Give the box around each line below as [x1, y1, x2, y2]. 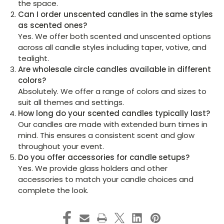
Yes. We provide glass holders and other [18, 162, 168, 173]
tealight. [18, 52, 49, 63]
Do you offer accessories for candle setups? [18, 151, 190, 162]
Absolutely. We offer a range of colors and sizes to [18, 85, 207, 96]
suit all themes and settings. [18, 96, 124, 107]
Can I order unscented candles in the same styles [18, 8, 213, 19]
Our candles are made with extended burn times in [18, 118, 208, 129]
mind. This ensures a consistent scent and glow [18, 129, 195, 140]
